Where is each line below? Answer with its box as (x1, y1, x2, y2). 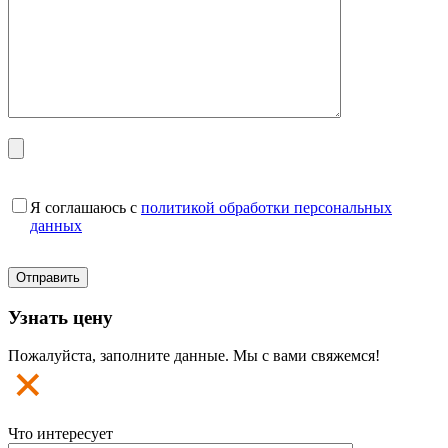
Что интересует (8, 425, 113, 443)
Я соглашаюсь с (30, 198, 141, 216)
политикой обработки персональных (141, 198, 392, 216)
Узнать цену (8, 306, 113, 328)
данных (30, 216, 82, 234)
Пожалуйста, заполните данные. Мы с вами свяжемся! (8, 347, 380, 365)
